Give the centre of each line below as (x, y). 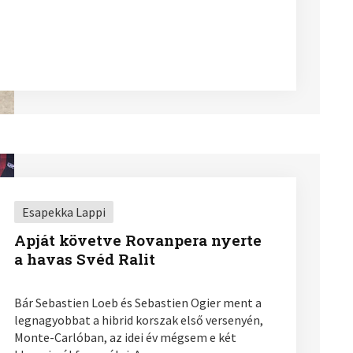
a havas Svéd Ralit (84, 258)
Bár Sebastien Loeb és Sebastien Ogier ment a (137, 302)
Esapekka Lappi (63, 212)
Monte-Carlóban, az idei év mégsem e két (125, 337)
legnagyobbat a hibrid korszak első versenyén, (138, 320)
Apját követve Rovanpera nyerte (137, 240)
